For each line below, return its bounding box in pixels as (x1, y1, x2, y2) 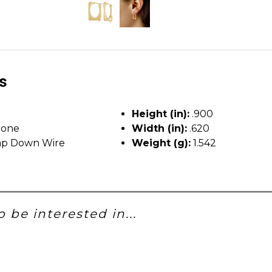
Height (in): (132, 107, 189, 120)
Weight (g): (132, 137, 191, 149)
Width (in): (132, 122, 187, 134)
